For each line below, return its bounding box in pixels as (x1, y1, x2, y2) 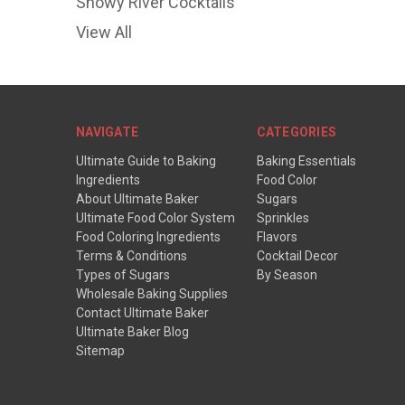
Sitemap (76, 343, 125, 358)
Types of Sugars (76, 267, 170, 282)
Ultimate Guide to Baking (76, 153, 216, 168)
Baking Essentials (256, 153, 356, 168)
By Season (256, 267, 317, 282)
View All (76, 22, 132, 42)
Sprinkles (256, 210, 309, 225)
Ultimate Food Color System (76, 210, 235, 225)
